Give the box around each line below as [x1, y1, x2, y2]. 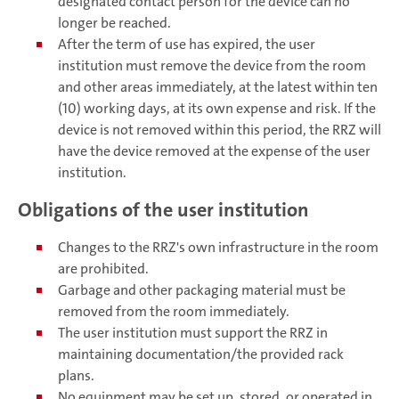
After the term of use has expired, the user [58, 34, 315, 53]
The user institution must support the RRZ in [58, 323, 328, 343]
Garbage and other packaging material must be [58, 281, 346, 300]
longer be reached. [58, 12, 171, 32]
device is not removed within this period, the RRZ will [58, 119, 381, 139]
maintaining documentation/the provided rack [58, 345, 344, 364]
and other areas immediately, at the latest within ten [58, 77, 378, 96]
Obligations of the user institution [18, 197, 309, 223]
